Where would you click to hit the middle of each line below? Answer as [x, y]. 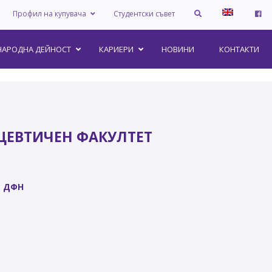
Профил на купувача [49, 14]
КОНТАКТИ [239, 49]
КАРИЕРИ [116, 49]
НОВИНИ [178, 49]
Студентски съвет [144, 14]
